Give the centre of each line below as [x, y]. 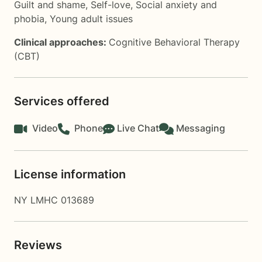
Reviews [38, 245]
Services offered [62, 101]
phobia [29, 19]
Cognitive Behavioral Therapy [174, 42]
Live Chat [138, 128]
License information [70, 174]
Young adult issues [91, 19]
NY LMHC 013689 [54, 200]
